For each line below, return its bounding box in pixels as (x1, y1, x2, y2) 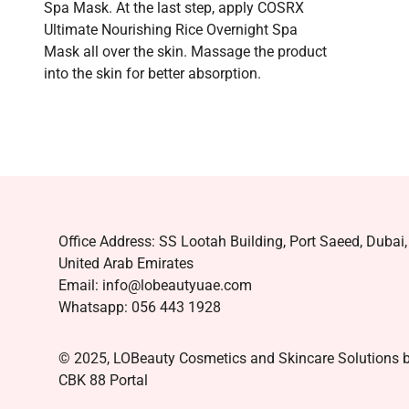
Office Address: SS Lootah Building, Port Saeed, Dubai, (58, 233, 407, 250)
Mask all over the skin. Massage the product (44, 42, 327, 60)
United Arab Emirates (58, 255, 194, 272)
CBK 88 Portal (58, 372, 148, 389)
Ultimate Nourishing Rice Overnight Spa (44, 20, 298, 38)
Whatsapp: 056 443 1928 (58, 299, 221, 316)
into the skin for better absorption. (44, 64, 261, 82)
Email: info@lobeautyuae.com (58, 277, 252, 294)
